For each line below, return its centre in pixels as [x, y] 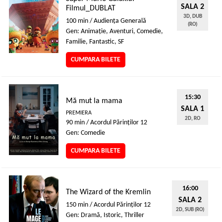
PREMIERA [79, 113]
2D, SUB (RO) [190, 210]
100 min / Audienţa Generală [106, 21]
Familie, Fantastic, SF [95, 42]
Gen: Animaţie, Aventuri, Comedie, [114, 31]
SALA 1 [193, 109]
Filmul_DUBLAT [91, 8]
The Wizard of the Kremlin [108, 192]
